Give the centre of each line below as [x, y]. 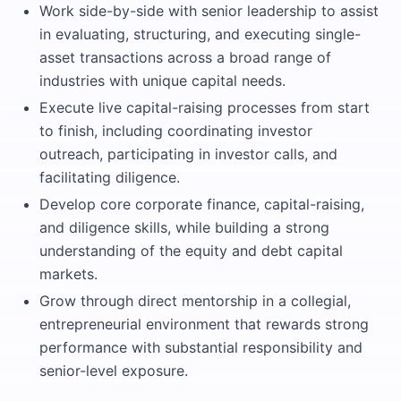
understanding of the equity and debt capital [191, 251]
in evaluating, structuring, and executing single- [200, 34]
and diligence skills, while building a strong [184, 227]
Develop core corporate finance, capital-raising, [202, 204]
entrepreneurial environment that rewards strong [204, 324]
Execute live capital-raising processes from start [205, 107]
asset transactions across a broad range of [185, 57]
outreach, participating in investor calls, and [188, 154]
